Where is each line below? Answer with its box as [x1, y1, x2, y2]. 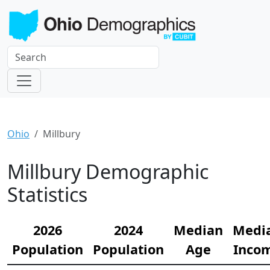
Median [174, 221, 223, 239]
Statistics [7, 181, 87, 208]
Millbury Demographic [7, 159, 209, 185]
